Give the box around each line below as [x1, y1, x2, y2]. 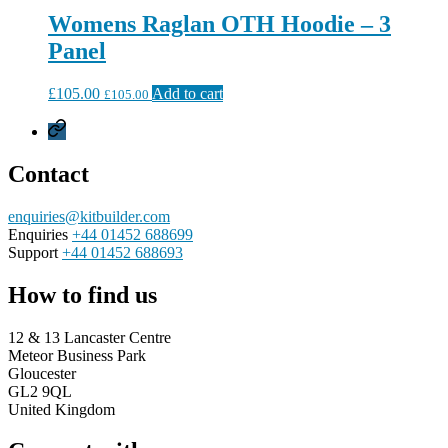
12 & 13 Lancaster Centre [8, 328, 171, 346]
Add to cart [152, 84, 223, 102]
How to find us [8, 281, 157, 308]
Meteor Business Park [8, 346, 146, 364]
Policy [47, 135, 87, 153]
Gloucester [8, 364, 76, 382]
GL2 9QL [8, 382, 72, 400]
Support [8, 243, 62, 261]
